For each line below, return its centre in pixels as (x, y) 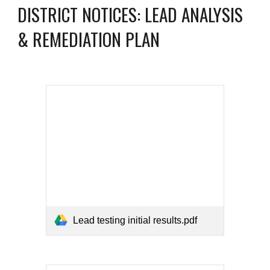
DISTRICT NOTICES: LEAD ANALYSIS (130, 14)
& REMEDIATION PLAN (89, 39)
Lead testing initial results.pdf (135, 221)
